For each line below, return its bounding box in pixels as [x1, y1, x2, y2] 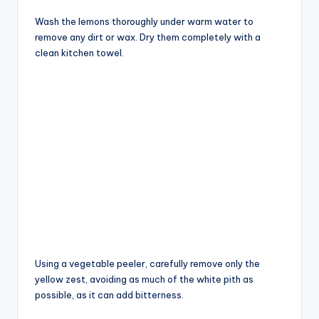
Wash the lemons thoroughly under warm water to [35, 15, 253, 27]
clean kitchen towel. [35, 46, 124, 58]
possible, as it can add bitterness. [35, 288, 184, 300]
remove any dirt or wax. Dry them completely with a [35, 31, 261, 43]
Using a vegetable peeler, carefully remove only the [35, 257, 260, 269]
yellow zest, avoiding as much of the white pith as [35, 273, 253, 285]
